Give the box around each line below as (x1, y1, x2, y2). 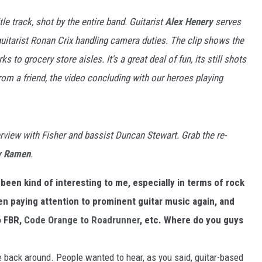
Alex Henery (165, 15, 213, 27)
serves (213, 15, 241, 27)
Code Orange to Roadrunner (24, 213, 140, 226)
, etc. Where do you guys (140, 213, 243, 226)
